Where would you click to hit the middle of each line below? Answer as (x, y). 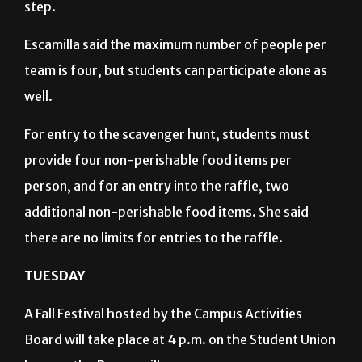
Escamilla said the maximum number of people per (175, 45)
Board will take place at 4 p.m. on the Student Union (180, 340)
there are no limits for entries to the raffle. (154, 238)
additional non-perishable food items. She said (166, 212)
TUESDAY (55, 276)
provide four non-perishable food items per (158, 160)
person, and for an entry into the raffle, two (157, 186)
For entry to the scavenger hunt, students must (167, 135)
